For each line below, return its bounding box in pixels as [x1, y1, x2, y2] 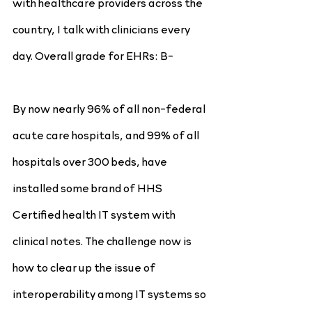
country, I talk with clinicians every [13, 21, 192, 36]
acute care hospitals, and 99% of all [13, 127, 201, 142]
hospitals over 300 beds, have [13, 153, 169, 169]
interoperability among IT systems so [13, 286, 208, 301]
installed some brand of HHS [13, 180, 164, 195]
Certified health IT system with [13, 206, 178, 221]
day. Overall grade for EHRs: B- [13, 47, 173, 63]
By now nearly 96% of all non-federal [13, 100, 208, 116]
